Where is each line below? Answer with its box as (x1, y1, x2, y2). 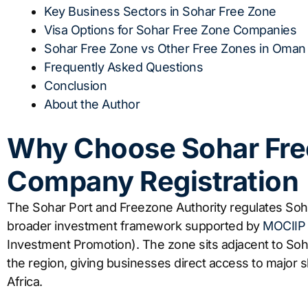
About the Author (44, 96, 140, 111)
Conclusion (44, 78, 107, 93)
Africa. (7, 274, 43, 289)
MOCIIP (263, 218, 305, 233)
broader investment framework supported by (7, 218, 263, 233)
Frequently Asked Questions (44, 59, 203, 74)
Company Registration (7, 164, 298, 198)
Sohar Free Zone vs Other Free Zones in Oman (44, 41, 306, 56)
